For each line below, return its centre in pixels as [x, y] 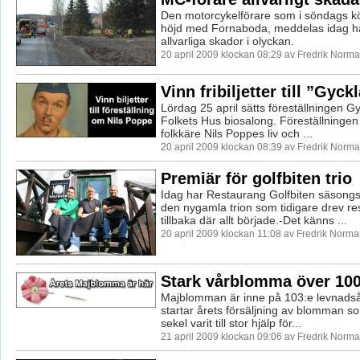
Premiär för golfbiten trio [256, 179]
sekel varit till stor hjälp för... [231, 323]
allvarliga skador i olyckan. [227, 41]
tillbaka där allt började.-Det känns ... [254, 221]
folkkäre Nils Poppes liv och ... [236, 134]
